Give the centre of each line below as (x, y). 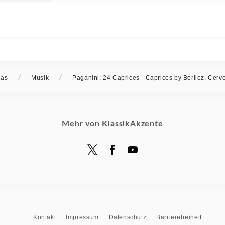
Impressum (82, 217)
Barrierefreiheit (179, 217)
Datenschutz (128, 217)
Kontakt (45, 217)
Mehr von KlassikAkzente (113, 123)
